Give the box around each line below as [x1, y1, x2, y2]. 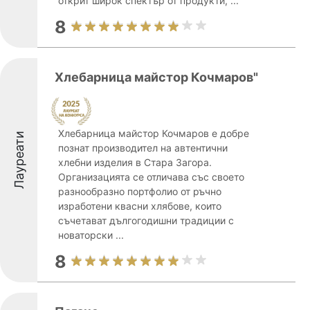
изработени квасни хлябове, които [58, 200, 221, 212]
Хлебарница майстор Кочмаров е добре [58, 127, 249, 139]
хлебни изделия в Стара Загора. [58, 156, 212, 168]
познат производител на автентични [58, 142, 228, 154]
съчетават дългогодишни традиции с [58, 215, 234, 226]
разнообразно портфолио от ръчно [58, 185, 221, 197]
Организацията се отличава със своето [58, 171, 244, 183]
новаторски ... [58, 229, 124, 241]
